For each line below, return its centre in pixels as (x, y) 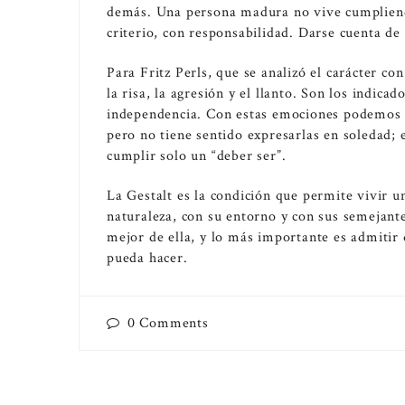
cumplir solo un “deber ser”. (197, 155)
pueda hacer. (147, 259)
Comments (174, 324)
